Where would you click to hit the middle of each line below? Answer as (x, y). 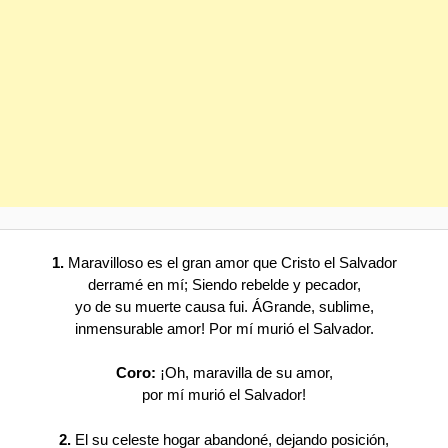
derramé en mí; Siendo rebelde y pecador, (224, 284)
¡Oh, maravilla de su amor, (244, 373)
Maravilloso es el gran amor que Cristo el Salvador (230, 262)
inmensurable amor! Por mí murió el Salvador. (224, 328)
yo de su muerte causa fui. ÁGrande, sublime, (224, 306)
